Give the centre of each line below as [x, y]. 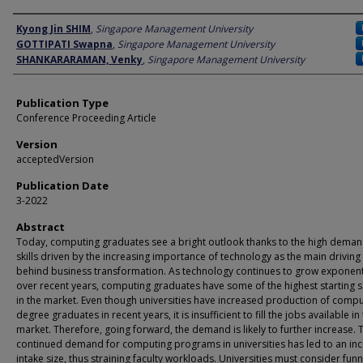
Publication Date [62, 186]
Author [34, 28]
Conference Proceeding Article [86, 118]
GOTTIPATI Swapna [64, 44]
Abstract [41, 227]
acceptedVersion [55, 159]
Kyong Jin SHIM [53, 29]
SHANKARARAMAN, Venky [79, 60]
